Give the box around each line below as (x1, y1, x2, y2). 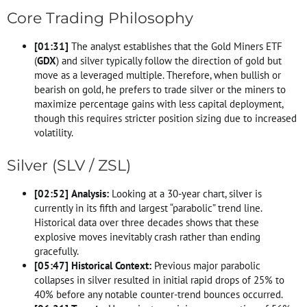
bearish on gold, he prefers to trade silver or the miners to (34, 82, 286, 96)
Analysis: (71, 186, 109, 200)
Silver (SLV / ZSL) (7, 156, 131, 175)
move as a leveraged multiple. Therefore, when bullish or (34, 68, 281, 82)
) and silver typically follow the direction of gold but (56, 53, 282, 67)
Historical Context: (71, 258, 151, 272)
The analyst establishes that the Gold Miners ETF (69, 39, 282, 53)
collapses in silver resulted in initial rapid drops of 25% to (34, 273, 284, 286)
